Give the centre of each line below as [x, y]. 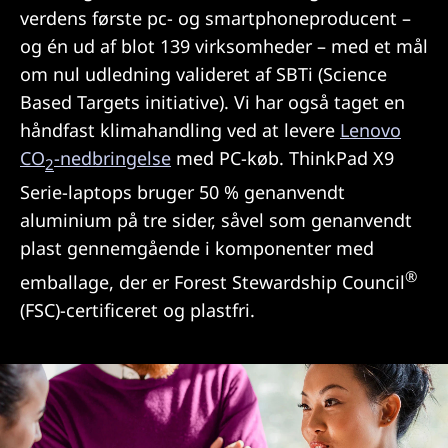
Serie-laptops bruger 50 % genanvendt [182, 191]
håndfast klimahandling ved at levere [180, 130]
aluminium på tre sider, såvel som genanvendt [216, 219]
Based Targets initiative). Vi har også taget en [212, 102]
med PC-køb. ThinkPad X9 [282, 158]
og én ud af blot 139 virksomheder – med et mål [224, 46]
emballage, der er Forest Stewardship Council [212, 281]
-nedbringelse [112, 158]
